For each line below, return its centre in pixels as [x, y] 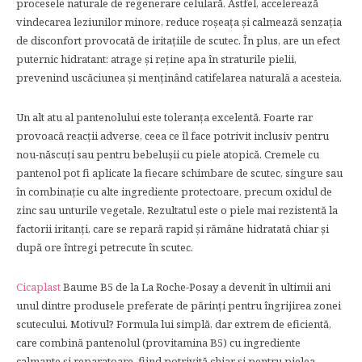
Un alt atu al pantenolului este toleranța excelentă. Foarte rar [164, 117]
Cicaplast [38, 286]
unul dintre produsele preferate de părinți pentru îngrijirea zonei [179, 305]
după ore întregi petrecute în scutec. [105, 247]
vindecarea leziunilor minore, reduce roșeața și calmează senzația [179, 21]
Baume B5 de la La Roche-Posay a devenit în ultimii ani [196, 286]
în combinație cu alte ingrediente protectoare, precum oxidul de [174, 191]
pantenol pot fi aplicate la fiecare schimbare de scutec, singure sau [179, 173]
